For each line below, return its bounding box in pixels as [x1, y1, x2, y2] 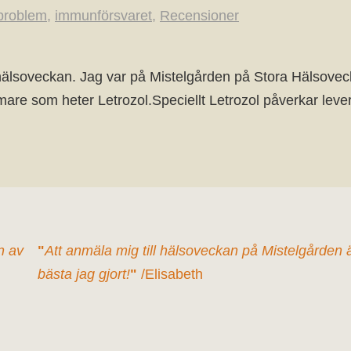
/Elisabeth [137, 266, 204, 282]
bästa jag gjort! [38, 266, 131, 282]
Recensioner [160, 7, 239, 24]
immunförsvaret [55, 7, 152, 24]
